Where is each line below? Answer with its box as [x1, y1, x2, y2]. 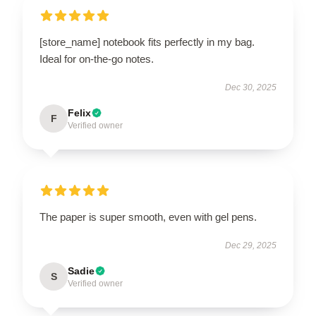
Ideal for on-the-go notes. [39, 52, 154, 65]
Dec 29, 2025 [225, 240, 276, 250]
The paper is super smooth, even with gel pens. [39, 210, 257, 223]
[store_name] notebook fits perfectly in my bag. [39, 35, 255, 48]
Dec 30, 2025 [225, 82, 276, 92]
